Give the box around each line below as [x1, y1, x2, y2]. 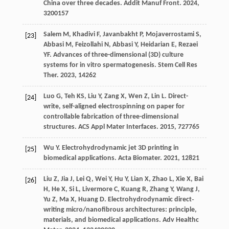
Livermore [82, 186, 112, 194]
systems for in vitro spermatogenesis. [43, 61, 158, 70]
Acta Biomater [118, 154, 160, 163]
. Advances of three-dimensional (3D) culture [49, 51, 184, 59]
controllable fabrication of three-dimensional [43, 113, 178, 121]
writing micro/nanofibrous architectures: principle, [43, 206, 197, 214]
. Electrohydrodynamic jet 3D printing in [58, 144, 179, 152]
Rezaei [178, 41, 198, 49]
